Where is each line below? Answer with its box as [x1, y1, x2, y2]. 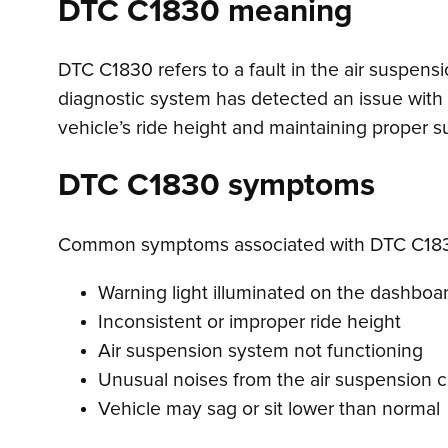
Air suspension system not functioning [98, 342, 423, 362]
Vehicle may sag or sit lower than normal [98, 400, 440, 420]
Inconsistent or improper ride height [98, 313, 401, 333]
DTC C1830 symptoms [58, 170, 375, 203]
